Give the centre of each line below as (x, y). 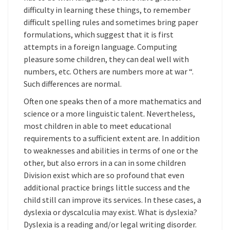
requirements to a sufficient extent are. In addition (112, 138)
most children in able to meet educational (98, 126)
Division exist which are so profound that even (104, 175)
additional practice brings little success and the (107, 187)
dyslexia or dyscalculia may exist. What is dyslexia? (110, 212)
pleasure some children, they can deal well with (106, 59)
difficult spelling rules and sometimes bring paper (111, 22)
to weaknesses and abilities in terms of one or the (111, 150)
